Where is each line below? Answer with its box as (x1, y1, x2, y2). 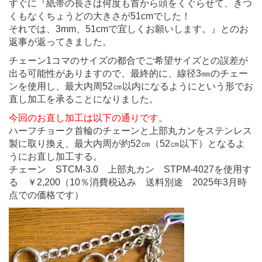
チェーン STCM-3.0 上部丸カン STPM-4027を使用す (9, 164, 251, 174)
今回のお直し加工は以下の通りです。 (9, 112, 168, 123)
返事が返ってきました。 (9, 36, 112, 47)
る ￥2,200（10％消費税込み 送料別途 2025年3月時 (9, 177, 247, 187)
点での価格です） (9, 189, 84, 200)
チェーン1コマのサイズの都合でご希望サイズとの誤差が (9, 55, 248, 65)
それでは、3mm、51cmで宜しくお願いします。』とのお (9, 23, 249, 34)
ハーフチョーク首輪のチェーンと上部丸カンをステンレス (9, 125, 252, 136)
